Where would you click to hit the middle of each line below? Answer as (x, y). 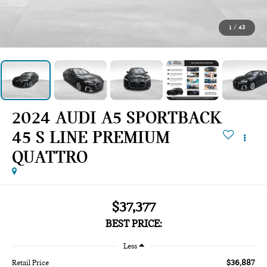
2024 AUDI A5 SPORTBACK (117, 118)
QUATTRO (50, 157)
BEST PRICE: (133, 224)
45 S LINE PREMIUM (91, 137)
